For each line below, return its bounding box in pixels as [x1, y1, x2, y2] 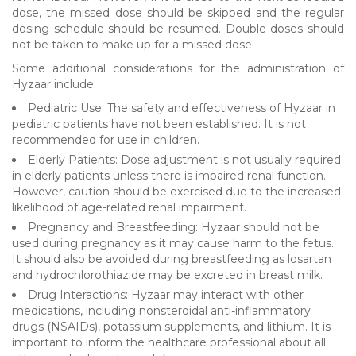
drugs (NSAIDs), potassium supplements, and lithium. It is [12, 319, 331, 334]
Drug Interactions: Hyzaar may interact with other [28, 287, 304, 302]
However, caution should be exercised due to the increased [12, 184, 341, 199]
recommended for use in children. [12, 132, 199, 147]
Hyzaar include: [12, 76, 96, 91]
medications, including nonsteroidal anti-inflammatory [12, 303, 311, 318]
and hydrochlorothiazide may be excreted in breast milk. [12, 267, 323, 282]
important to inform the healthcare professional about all [12, 335, 326, 350]
